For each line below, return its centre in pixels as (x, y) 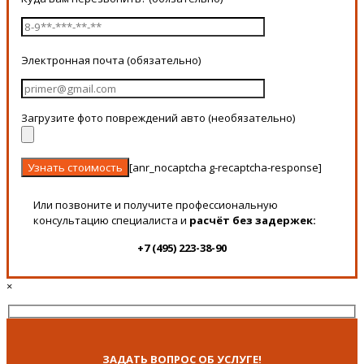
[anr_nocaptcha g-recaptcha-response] (225, 167)
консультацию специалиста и (111, 220)
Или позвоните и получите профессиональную (156, 204)
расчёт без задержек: (253, 220)
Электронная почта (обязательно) (111, 60)
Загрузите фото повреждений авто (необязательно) (158, 117)
